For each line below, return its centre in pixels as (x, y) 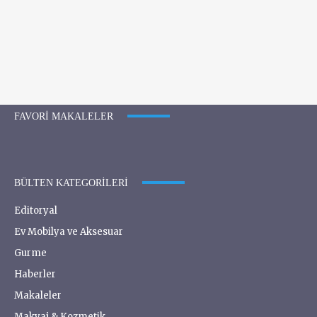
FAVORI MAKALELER (64, 116)
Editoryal (36, 210)
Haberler (35, 274)
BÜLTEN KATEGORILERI (71, 183)
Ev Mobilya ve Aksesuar (69, 231)
